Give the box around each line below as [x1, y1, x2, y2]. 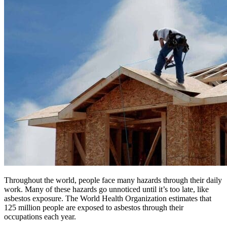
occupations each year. [4, 212, 76, 221]
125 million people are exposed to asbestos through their [4, 203, 183, 212]
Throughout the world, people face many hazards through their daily [4, 175, 222, 184]
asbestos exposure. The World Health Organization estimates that [4, 194, 211, 203]
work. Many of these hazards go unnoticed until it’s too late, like [4, 184, 209, 194]
